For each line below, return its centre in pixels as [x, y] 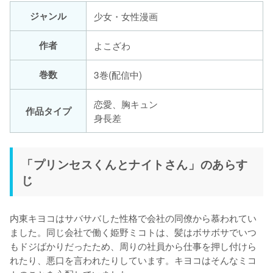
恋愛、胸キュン [126, 104]
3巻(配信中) [118, 75]
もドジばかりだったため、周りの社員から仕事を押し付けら [133, 246]
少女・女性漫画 [126, 16]
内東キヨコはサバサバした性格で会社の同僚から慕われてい [133, 218]
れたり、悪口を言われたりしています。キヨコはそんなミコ [133, 260]
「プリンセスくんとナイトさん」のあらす [135, 164]
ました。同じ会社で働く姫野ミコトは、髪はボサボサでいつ [133, 232]
